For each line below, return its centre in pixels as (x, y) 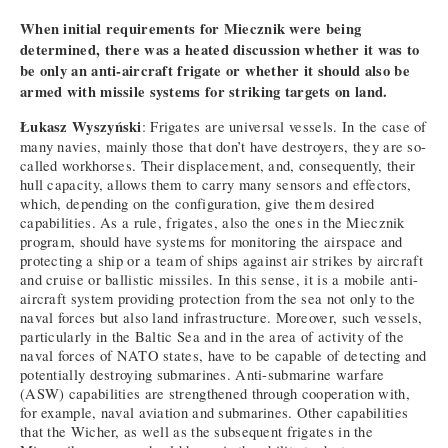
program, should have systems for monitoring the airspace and (211, 242)
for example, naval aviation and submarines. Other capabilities (214, 413)
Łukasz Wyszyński (81, 127)
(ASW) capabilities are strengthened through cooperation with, (215, 394)
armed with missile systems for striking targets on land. (204, 91)
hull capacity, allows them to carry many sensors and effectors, (216, 185)
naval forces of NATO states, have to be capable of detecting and (223, 356)
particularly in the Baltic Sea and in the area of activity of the (212, 337)
